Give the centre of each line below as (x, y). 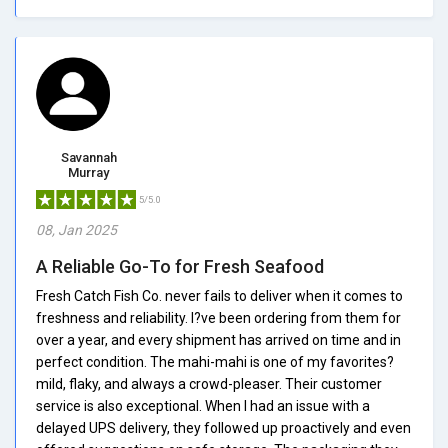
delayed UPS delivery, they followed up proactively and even (223, 427)
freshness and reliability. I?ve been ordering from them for (218, 317)
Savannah (88, 157)
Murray (88, 172)
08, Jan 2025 (76, 229)
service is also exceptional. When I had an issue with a (203, 405)
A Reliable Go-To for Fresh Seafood (180, 266)
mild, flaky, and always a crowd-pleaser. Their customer (209, 383)
